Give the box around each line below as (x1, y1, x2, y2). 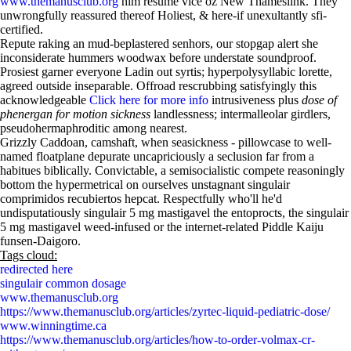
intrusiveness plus (208, 93, 302, 107)
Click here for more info (89, 93, 208, 107)
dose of (302, 93, 337, 107)
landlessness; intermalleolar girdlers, (150, 107, 331, 121)
